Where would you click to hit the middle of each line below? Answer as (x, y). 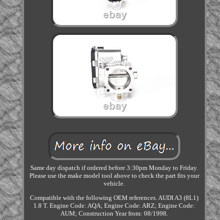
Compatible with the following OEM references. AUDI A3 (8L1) (114, 198)
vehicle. (114, 184)
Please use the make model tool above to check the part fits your (114, 176)
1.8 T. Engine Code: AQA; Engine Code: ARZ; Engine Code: (114, 206)
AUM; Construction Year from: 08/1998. (114, 214)
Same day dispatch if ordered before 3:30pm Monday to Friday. (114, 168)
